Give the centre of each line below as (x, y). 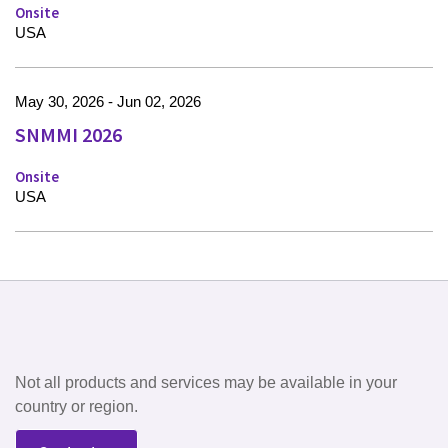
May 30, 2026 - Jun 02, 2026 (108, 102)
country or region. (76, 407)
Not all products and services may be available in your (206, 383)
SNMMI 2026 (68, 135)
